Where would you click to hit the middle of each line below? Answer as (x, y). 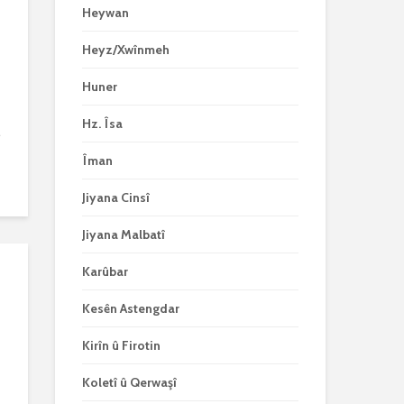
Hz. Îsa (102, 124)
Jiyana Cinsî (116, 197)
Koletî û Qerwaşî (129, 382)
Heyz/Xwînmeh (126, 50)
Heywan (106, 13)
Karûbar (105, 271)
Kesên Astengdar (131, 308)
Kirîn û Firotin (121, 345)
